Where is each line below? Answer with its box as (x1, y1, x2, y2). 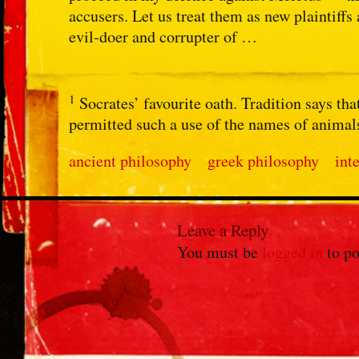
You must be (177, 241, 263, 264)
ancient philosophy (69, 150, 192, 172)
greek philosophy (208, 150, 320, 172)
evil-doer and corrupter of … (69, 25, 258, 47)
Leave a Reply (177, 219, 269, 242)
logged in (262, 241, 324, 264)
